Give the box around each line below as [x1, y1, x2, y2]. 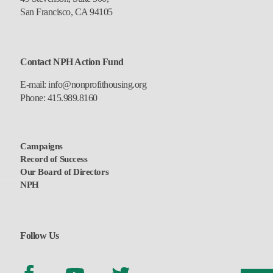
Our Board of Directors [20, 166, 109, 177]
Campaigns [20, 141, 63, 151]
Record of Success [20, 154, 88, 164]
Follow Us [20, 230, 59, 241]
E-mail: [20, 79, 46, 90]
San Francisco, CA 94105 [20, 6, 113, 17]
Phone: [20, 92, 48, 103]
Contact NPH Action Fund [20, 56, 124, 67]
